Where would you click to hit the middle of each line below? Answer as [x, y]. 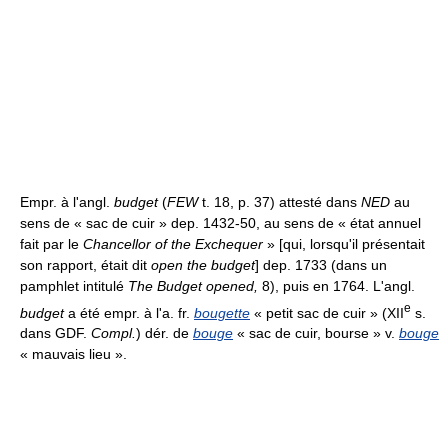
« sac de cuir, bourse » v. [316, 333]
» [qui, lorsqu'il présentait [344, 243]
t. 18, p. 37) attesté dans [279, 201]
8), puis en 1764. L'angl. [336, 285]
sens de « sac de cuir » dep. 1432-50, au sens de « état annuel [220, 222]
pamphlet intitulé [74, 285]
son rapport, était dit [85, 264]
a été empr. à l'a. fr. [131, 312]
